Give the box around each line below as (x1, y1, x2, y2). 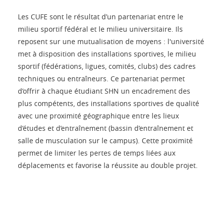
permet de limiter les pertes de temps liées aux (18, 148, 175, 158)
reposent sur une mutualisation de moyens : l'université (18, 36, 204, 46)
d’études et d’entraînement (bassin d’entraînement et (18, 123, 193, 133)
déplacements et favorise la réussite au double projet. (18, 160, 198, 170)
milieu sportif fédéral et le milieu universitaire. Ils (18, 24, 183, 34)
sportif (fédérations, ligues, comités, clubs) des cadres (18, 61, 196, 71)
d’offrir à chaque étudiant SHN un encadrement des (18, 86, 190, 96)
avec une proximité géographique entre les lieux (18, 111, 179, 120)
